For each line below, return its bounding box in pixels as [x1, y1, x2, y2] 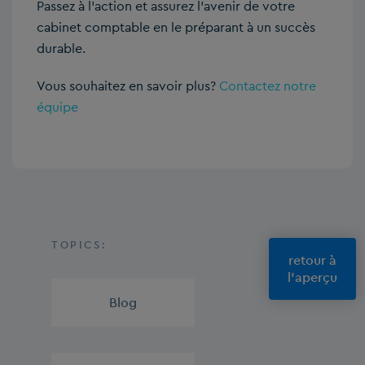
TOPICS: [51, 238, 108, 253]
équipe [37, 99, 78, 117]
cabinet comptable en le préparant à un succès [37, 19, 315, 37]
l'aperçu [287, 269, 337, 287]
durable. [37, 40, 86, 58]
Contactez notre [219, 77, 316, 95]
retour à [288, 252, 336, 270]
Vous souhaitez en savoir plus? [37, 77, 219, 95]
